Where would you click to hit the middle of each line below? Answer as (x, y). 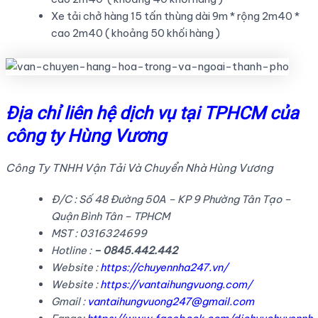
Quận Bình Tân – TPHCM (110, 216)
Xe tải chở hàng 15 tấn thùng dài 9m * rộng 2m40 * (175, 16)
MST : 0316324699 (99, 234)
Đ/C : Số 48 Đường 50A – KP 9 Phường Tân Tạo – (171, 199)
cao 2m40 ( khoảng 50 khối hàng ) (135, 33)
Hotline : (72, 251)
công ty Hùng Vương (86, 136)
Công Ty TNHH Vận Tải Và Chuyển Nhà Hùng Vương (139, 168)
